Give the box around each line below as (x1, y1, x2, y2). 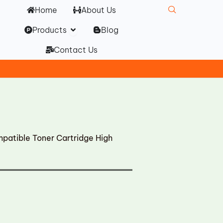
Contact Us (53, 45, 98, 55)
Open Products (69, 22, 128, 32)
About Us (81, 5, 116, 15)
